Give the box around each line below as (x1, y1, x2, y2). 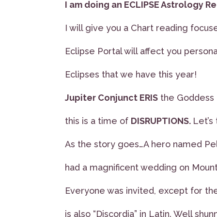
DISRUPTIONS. (131, 116, 193, 126)
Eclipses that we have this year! (65, 69, 200, 79)
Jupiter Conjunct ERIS (65, 93, 158, 103)
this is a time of (65, 116, 131, 126)
